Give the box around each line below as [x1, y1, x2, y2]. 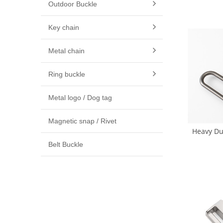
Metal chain [48, 47, 85, 55]
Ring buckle [48, 70, 85, 78]
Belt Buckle [48, 140, 83, 148]
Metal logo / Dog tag [48, 94, 112, 102]
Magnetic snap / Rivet [48, 117, 116, 125]
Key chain [48, 23, 79, 31]
